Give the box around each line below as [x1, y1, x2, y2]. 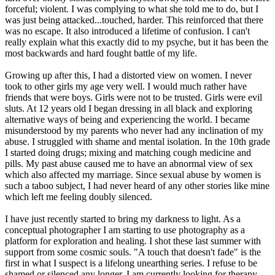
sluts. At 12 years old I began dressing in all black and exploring [5, 103, 252, 114]
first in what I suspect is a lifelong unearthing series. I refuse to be [5, 258, 257, 269]
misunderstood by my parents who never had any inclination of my [5, 125, 263, 136]
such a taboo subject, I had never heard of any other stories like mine [5, 180, 269, 192]
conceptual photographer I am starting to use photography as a [5, 225, 245, 236]
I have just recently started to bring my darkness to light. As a [5, 214, 241, 225]
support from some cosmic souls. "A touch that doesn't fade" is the [5, 247, 261, 258]
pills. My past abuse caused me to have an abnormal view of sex [5, 158, 253, 169]
